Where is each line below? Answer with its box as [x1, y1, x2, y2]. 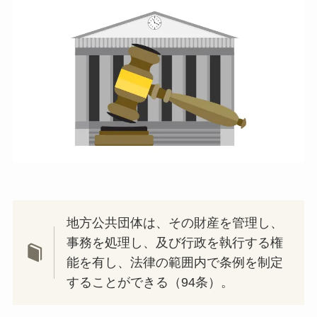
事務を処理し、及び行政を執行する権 [67, 236, 284, 250]
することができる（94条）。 [67, 275, 234, 290]
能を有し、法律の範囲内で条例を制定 [67, 255, 284, 270]
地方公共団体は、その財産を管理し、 [67, 216, 284, 231]
